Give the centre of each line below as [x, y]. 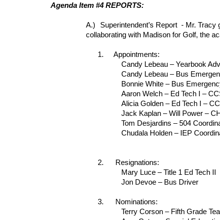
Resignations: [137, 163]
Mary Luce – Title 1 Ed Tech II [168, 172]
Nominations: [136, 202]
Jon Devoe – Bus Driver [160, 182]
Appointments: [136, 55]
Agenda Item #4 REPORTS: [98, 5]
